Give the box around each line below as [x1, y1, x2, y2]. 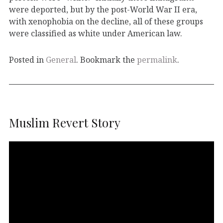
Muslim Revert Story [9, 114, 120, 130]
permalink [137, 54, 177, 65]
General [46, 54, 76, 65]
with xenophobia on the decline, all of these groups [9, 15, 203, 27]
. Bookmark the [76, 54, 137, 65]
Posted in [9, 54, 46, 65]
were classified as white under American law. [9, 27, 182, 39]
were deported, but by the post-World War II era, [9, 3, 197, 15]
